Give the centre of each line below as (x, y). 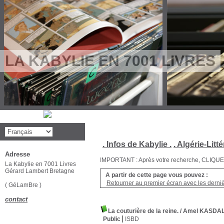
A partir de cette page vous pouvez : (157, 175)
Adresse (17, 154)
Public (112, 219)
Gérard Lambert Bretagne (40, 171)
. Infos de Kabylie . (137, 144)
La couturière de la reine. (143, 211)
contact (16, 199)
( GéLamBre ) (24, 185)
